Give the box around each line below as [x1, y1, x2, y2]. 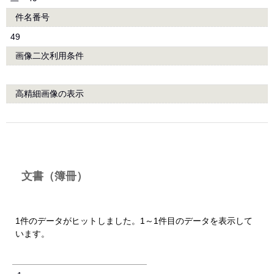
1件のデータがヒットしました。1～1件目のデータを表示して [15, 216, 253, 226]
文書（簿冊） [21, 170, 87, 182]
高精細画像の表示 [15, 89, 84, 98]
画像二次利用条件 [15, 51, 84, 61]
